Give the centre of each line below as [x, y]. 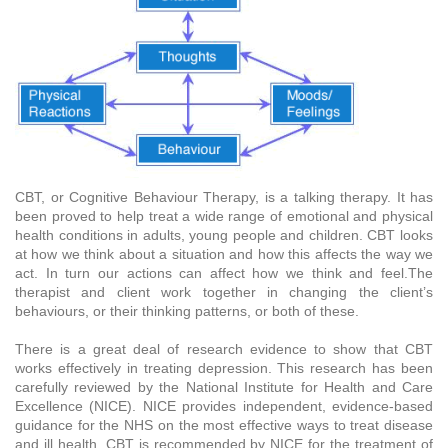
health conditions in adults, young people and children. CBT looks [224, 234]
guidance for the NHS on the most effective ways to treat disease [224, 424]
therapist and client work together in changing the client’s [224, 291]
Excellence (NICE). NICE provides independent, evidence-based [224, 405]
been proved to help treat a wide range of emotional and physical [224, 215]
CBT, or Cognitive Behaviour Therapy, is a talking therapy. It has [224, 196]
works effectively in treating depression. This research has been [224, 367]
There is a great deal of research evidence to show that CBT [224, 348]
